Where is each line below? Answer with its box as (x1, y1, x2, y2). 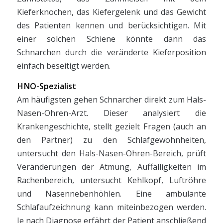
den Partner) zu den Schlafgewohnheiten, (16, 134, 207, 145)
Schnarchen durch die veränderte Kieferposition (16, 47, 207, 58)
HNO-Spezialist (16, 80, 76, 92)
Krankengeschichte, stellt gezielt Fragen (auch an (16, 120, 207, 132)
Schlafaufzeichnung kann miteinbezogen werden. (16, 201, 207, 213)
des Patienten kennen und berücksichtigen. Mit (16, 20, 207, 31)
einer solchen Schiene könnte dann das (16, 33, 207, 45)
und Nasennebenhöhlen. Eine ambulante (16, 188, 207, 199)
